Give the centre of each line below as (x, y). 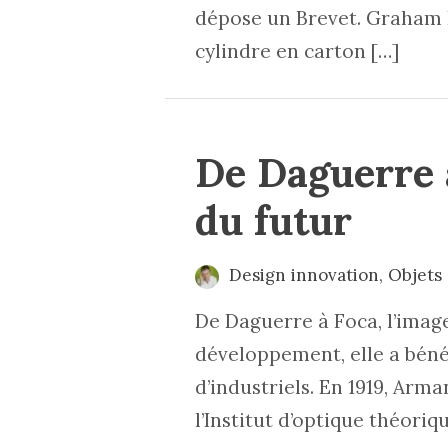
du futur (273, 220)
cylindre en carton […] (297, 51)
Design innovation (304, 275)
